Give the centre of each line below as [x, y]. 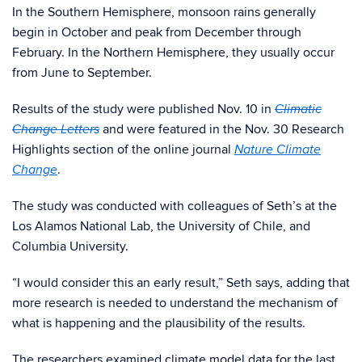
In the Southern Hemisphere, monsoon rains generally [164, 12]
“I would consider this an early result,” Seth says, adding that [181, 283]
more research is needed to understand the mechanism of [175, 303]
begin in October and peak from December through [157, 32]
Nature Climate [278, 150]
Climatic [298, 109]
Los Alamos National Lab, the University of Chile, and [161, 226]
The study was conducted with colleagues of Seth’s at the [175, 206]
